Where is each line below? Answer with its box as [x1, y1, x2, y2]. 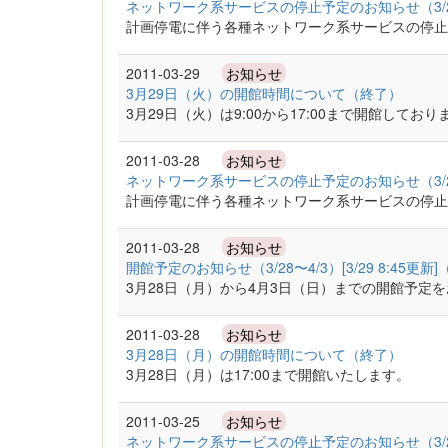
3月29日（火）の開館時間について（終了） [126, 83, 402, 103]
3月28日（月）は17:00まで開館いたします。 [126, 364, 410, 384]
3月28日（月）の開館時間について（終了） [126, 344, 402, 364]
